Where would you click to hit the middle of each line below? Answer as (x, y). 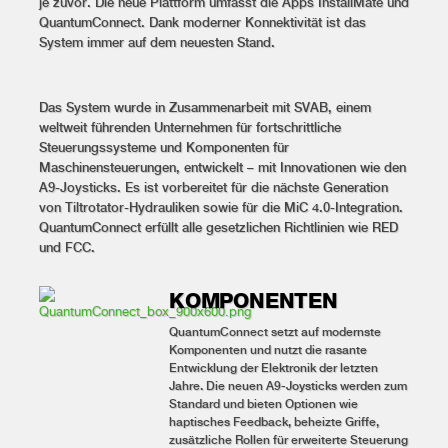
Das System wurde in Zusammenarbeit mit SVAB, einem (205, 108)
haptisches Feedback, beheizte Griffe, (273, 421)
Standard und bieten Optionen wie (263, 403)
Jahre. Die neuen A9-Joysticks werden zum (287, 385)
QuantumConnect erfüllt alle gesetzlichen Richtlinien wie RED (218, 228)
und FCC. (67, 248)
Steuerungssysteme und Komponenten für (164, 148)
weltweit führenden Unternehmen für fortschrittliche (190, 128)
